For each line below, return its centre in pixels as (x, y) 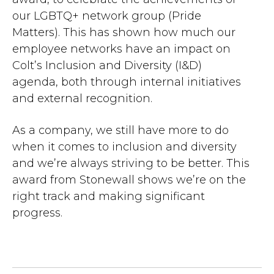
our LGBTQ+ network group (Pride (107, 16)
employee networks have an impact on (121, 49)
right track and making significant (109, 196)
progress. (37, 213)
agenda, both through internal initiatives (127, 82)
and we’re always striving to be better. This (131, 163)
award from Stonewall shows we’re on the (129, 180)
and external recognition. (82, 98)
